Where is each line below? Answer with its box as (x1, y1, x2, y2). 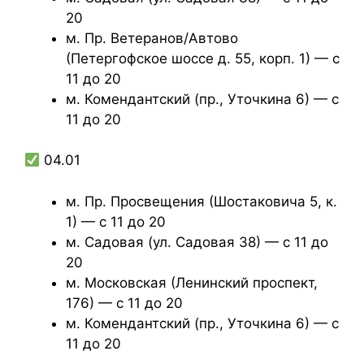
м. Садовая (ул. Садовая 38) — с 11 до (66, 233, 328, 250)
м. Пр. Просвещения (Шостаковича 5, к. (66, 193, 337, 210)
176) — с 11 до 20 (66, 294, 183, 311)
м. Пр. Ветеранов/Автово (66, 29, 238, 46)
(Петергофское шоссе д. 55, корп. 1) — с (66, 50, 340, 67)
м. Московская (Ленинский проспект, (66, 274, 318, 291)
